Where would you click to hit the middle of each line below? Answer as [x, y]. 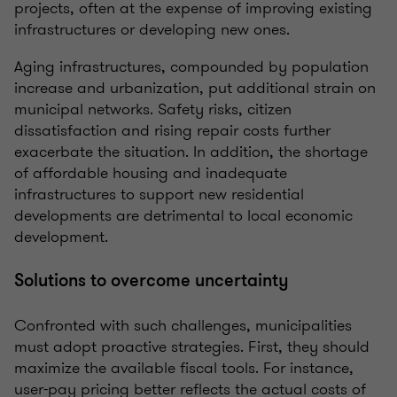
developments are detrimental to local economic [183, 216]
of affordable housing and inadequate [151, 173]
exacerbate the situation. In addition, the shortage [191, 152]
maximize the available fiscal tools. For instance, [184, 368]
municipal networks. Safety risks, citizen [153, 109]
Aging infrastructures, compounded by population [191, 67]
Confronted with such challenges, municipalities [183, 326]
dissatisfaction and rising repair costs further [172, 131]
